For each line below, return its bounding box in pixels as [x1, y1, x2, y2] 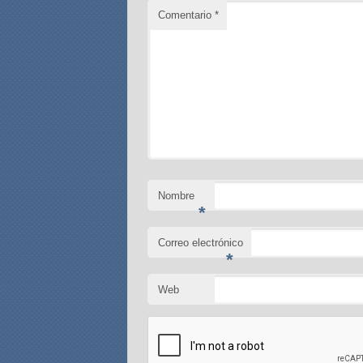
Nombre [158, 190, 195, 203]
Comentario [158, 9, 216, 22]
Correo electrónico [158, 237, 244, 250]
